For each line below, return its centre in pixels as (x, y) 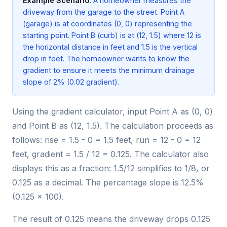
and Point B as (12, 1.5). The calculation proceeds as (113, 126)
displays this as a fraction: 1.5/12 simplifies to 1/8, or (111, 168)
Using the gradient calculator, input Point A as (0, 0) (112, 112)
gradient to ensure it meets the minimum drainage (109, 70)
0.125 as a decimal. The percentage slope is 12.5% (108, 183)
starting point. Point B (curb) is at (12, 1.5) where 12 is (112, 35)
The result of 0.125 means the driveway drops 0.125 (111, 219)
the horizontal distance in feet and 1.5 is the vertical (110, 47)
